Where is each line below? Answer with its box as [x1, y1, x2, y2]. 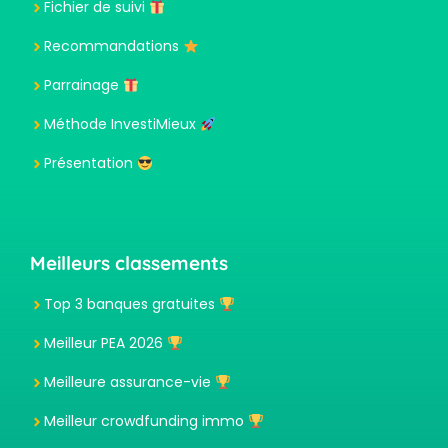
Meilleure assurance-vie [44, 372, 215, 393]
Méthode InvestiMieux [44, 114, 200, 135]
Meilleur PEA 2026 [44, 333, 167, 354]
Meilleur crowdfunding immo [44, 411, 248, 432]
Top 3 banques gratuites [44, 294, 219, 315]
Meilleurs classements [30, 251, 228, 276]
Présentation [44, 153, 137, 174]
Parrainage [44, 75, 123, 96]
